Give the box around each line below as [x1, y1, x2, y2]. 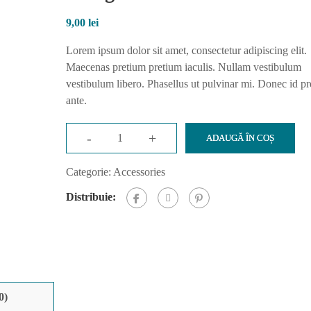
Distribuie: [65, 190, 116, 203]
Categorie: [65, 166, 113, 178]
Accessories [112, 166, 165, 178]
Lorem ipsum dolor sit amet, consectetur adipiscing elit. [65, 44, 307, 56]
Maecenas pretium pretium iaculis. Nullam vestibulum [65, 61, 301, 73]
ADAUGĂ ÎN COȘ [205, 133, 274, 143]
